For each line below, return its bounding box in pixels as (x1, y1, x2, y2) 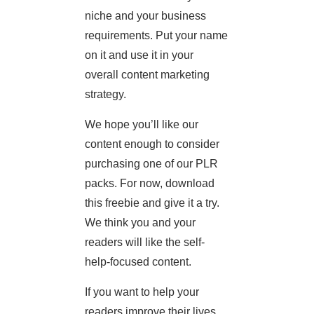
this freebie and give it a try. (85, 197, 219, 210)
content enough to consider (85, 138, 219, 151)
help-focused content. (85, 256, 191, 268)
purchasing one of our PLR (85, 158, 218, 170)
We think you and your (85, 217, 196, 229)
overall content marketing (85, 69, 210, 81)
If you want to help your (85, 286, 199, 299)
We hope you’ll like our (85, 118, 198, 131)
